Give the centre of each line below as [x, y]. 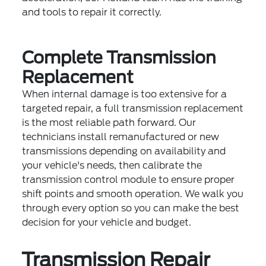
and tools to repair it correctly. [92, 12]
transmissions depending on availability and [124, 151]
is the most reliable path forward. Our [109, 122]
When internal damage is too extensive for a [125, 94]
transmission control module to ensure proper [129, 179]
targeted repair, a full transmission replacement [133, 108]
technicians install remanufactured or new [121, 137]
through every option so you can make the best [131, 208]
